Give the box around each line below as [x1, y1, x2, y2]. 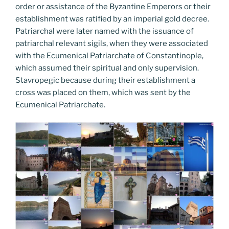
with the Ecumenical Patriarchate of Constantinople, [15, 51, 203, 60]
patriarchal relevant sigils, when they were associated [15, 38, 208, 48]
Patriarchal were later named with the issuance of [15, 26, 194, 36]
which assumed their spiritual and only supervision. [15, 63, 199, 73]
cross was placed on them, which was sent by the [15, 87, 191, 97]
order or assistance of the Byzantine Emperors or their [15, 2, 211, 11]
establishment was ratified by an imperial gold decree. [15, 14, 209, 24]
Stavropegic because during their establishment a [15, 75, 195, 85]
